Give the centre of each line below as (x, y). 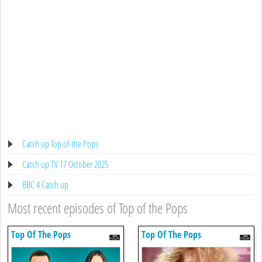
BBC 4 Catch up (45, 185)
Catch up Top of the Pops (60, 144)
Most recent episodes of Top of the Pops (98, 208)
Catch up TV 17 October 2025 (65, 164)
